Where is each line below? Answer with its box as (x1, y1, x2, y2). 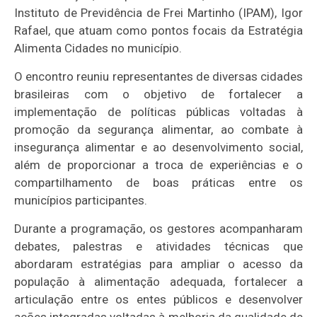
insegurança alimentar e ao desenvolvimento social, (14, 139, 303, 154)
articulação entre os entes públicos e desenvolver (14, 292, 303, 306)
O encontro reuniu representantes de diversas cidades (14, 69, 303, 83)
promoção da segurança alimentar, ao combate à (14, 122, 303, 137)
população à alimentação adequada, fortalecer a (14, 274, 303, 289)
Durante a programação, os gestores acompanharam (14, 221, 303, 236)
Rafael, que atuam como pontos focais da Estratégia (14, 23, 303, 38)
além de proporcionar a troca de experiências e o (14, 157, 303, 172)
